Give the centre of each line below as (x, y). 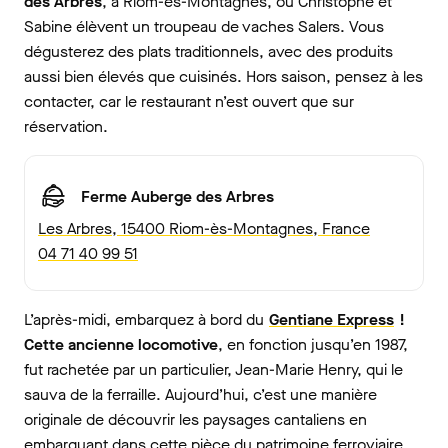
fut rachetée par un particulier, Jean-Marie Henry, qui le (213, 370)
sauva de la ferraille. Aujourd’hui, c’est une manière (200, 395)
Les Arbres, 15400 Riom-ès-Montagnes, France (204, 229)
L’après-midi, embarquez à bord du (146, 320)
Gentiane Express (331, 320)
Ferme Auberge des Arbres (177, 196)
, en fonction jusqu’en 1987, (313, 345)
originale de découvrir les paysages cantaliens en (195, 420)
